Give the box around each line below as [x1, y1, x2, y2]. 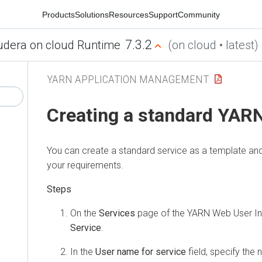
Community [178, 9, 220, 19]
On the [70, 207, 99, 219]
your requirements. [47, 159, 123, 171]
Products [42, 9, 75, 19]
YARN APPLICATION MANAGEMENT [47, 72, 209, 86]
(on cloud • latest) [167, 38, 258, 52]
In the [70, 246, 95, 257]
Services [99, 207, 135, 219]
